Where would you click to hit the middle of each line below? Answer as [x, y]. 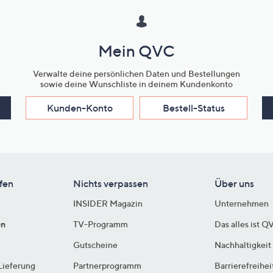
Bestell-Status [193, 108]
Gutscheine [95, 245]
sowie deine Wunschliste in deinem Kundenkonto [136, 84]
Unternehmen [242, 203]
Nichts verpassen [110, 183]
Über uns [235, 183]
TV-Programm [100, 224]
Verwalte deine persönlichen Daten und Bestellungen [136, 73]
